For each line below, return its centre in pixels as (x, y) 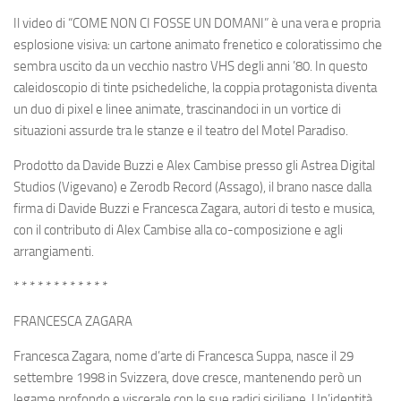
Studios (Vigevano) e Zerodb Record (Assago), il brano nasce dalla (192, 187)
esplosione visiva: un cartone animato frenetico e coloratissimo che (198, 44)
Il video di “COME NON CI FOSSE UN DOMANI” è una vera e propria (197, 23)
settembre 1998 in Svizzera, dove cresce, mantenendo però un (188, 377)
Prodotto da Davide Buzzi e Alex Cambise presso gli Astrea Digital (194, 165)
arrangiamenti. (54, 251)
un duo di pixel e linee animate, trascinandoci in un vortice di (177, 109)
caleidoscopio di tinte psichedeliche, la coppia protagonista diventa (195, 87)
